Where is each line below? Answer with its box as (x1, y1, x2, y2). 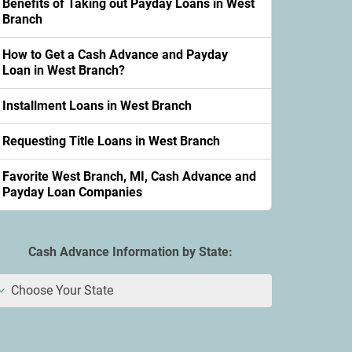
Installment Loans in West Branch (2, 98, 192, 113)
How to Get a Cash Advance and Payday (2, 47, 228, 62)
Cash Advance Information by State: (28, 244, 233, 259)
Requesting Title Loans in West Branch (2, 134, 220, 148)
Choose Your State (8, 283, 113, 298)
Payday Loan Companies (2, 185, 142, 200)
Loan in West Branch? (2, 63, 125, 78)
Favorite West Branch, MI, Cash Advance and (2, 169, 256, 184)
